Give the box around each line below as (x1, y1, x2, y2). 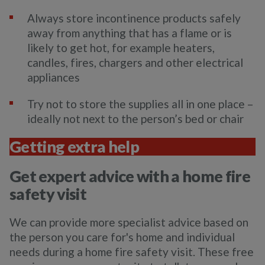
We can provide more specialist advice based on (9, 215, 248, 229)
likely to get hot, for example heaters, (27, 41, 215, 54)
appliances (27, 70, 80, 84)
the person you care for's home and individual (9, 230, 235, 244)
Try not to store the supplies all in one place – (27, 97, 253, 111)
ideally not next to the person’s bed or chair (27, 112, 244, 125)
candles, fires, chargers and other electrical (27, 56, 243, 69)
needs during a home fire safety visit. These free (9, 245, 254, 258)
